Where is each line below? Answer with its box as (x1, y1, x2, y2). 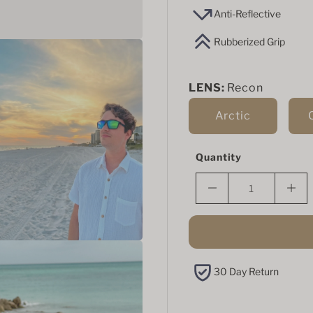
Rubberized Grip (214, 36, 285, 48)
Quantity (196, 150, 242, 163)
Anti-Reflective (214, 8, 281, 20)
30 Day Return (214, 265, 279, 278)
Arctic (214, 108, 251, 122)
